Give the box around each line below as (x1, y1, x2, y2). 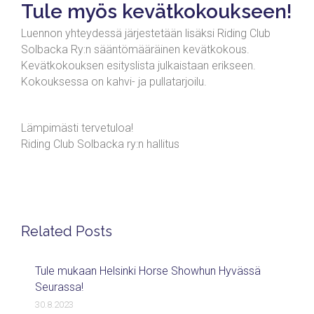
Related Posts (21, 223, 112, 240)
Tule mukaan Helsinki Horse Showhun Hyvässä (35, 264, 261, 278)
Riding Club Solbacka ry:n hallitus (21, 137, 179, 151)
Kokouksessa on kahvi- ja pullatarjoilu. (21, 75, 207, 88)
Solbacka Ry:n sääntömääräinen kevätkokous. (21, 43, 250, 56)
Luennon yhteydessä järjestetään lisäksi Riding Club (21, 27, 271, 40)
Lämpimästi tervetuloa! (21, 121, 133, 135)
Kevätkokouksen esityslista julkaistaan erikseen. (21, 59, 256, 72)
